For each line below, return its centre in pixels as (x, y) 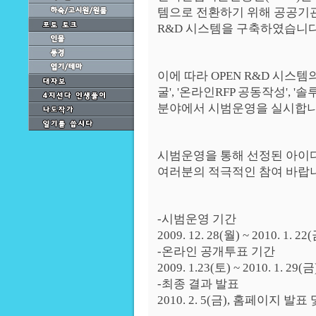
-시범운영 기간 (197, 219)
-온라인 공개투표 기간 (216, 251)
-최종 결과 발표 (198, 284)
